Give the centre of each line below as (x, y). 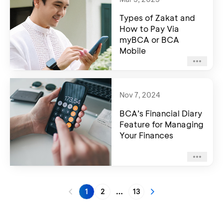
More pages (142, 197)
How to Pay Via (149, 29)
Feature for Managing (162, 124)
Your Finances (146, 135)
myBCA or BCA (149, 40)
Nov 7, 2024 (140, 95)
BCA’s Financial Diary (161, 113)
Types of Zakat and (157, 18)
